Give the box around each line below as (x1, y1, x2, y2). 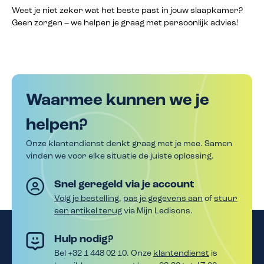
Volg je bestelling (54, 194, 119, 204)
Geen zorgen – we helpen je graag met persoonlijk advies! (12, 19, 238, 28)
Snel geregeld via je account (54, 179, 194, 191)
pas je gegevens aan (123, 194, 203, 204)
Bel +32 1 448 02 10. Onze (54, 249, 153, 259)
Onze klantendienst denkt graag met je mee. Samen (26, 140, 232, 149)
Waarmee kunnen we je (26, 93, 209, 110)
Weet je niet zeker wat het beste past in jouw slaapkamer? (12, 6, 243, 16)
